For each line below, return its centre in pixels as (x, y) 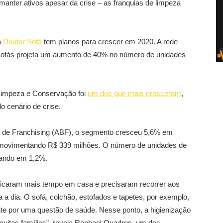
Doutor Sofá (22, 42)
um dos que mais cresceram (134, 93)
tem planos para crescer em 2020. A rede (110, 42)
